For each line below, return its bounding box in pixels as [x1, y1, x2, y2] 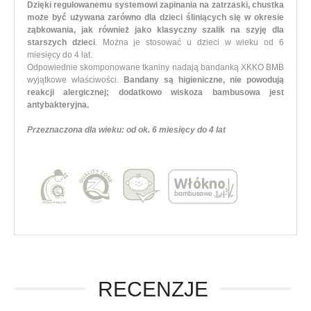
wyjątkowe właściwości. [27, 74, 124, 85]
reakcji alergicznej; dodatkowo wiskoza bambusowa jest [27, 87, 284, 97]
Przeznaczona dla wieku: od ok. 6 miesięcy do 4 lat [27, 124, 226, 135]
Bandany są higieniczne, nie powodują [124, 74, 284, 85]
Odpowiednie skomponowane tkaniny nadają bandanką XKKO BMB [27, 62, 284, 72]
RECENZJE [97, 277, 208, 301]
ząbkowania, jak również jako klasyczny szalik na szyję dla [27, 24, 284, 35]
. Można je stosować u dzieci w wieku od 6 [94, 37, 285, 47]
